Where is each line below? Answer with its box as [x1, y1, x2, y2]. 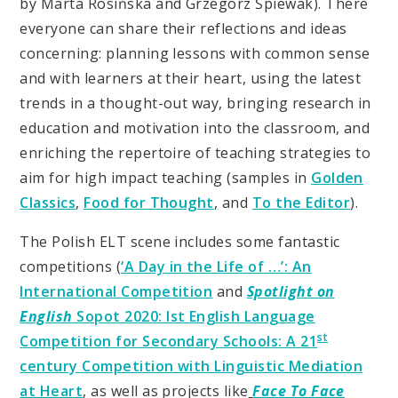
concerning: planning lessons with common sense [20, 44, 370, 64]
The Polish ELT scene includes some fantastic [20, 232, 340, 252]
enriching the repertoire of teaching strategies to [20, 143, 371, 163]
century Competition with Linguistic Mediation [20, 356, 363, 377]
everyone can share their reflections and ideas [20, 19, 347, 39]
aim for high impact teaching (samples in [20, 168, 312, 188]
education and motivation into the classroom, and [20, 118, 370, 139]
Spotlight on [246, 282, 335, 302]
